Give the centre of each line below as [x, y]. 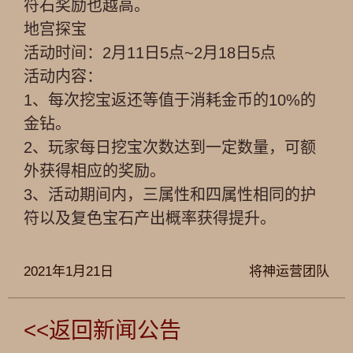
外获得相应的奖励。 [95, 171]
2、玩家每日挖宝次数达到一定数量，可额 [170, 147]
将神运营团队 [289, 271]
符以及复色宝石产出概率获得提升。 [150, 218]
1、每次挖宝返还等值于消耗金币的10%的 [170, 100]
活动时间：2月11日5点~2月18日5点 [150, 53]
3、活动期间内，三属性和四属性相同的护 [170, 195]
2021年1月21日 [69, 271]
